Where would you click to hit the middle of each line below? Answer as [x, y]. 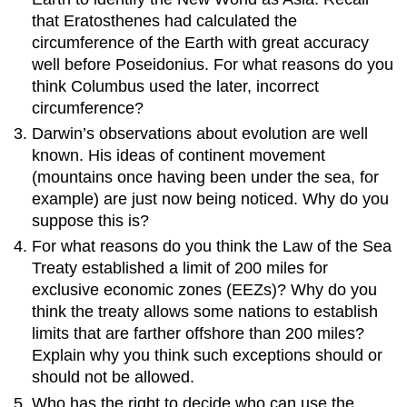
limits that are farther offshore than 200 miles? [199, 334]
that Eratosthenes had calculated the [165, 20]
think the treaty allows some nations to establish [205, 312]
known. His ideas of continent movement [179, 156]
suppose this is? [91, 221]
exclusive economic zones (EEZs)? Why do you [205, 290]
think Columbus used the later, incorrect [176, 86]
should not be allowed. [114, 377]
